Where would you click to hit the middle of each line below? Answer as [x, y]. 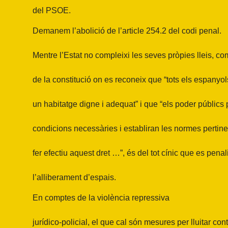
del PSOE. [52, 10]
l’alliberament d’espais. [74, 177]
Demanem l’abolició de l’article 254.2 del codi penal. [127, 31]
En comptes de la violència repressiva [101, 198]
